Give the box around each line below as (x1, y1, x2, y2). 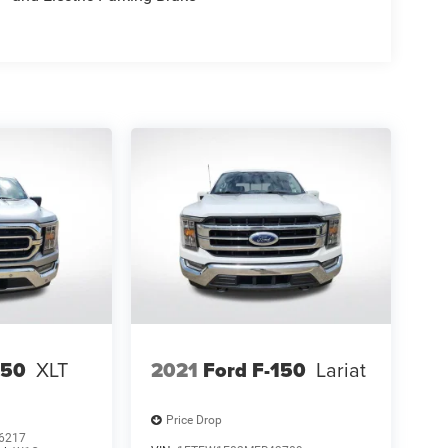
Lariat (315, 354, 366, 384)
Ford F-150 (202, 354, 306, 385)
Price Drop (165, 413, 222, 428)
